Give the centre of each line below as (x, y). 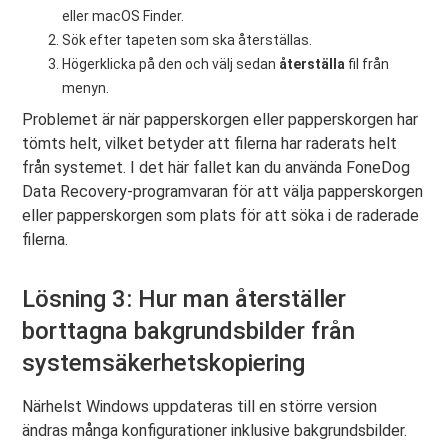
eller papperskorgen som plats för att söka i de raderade (221, 215)
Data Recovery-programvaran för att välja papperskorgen (223, 191)
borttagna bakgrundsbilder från (189, 330)
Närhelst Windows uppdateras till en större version (200, 406)
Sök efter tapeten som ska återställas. (187, 39)
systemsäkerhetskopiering (164, 362)
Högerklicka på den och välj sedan (171, 63)
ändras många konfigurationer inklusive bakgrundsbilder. (215, 430)
